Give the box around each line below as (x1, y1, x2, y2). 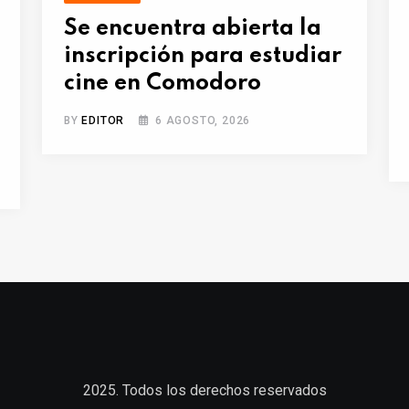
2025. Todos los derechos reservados (82, 382, 327, 400)
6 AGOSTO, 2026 (155, 114, 251, 128)
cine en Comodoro (64, 72, 261, 96)
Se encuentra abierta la (64, 17, 321, 41)
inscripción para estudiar (64, 45, 341, 68)
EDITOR (81, 114, 125, 128)
